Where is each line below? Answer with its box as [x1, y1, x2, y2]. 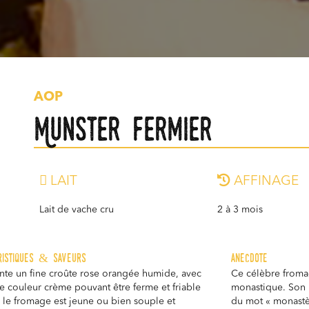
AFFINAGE [230, 175, 299, 189]
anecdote [231, 250, 268, 266]
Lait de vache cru [39, 205, 114, 215]
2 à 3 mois [217, 205, 263, 215]
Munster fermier [34, 108, 212, 150]
